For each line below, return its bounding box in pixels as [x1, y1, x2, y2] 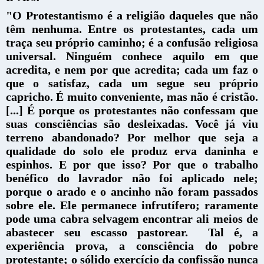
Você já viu [194, 117, 259, 130]
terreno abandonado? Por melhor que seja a [6, 130, 258, 144]
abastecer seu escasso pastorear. [6, 225, 208, 239]
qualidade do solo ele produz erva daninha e [6, 144, 258, 157]
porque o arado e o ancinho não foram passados [6, 184, 258, 198]
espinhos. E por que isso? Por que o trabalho [6, 157, 258, 171]
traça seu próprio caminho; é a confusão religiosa [6, 35, 258, 49]
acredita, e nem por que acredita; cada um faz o [6, 62, 258, 76]
